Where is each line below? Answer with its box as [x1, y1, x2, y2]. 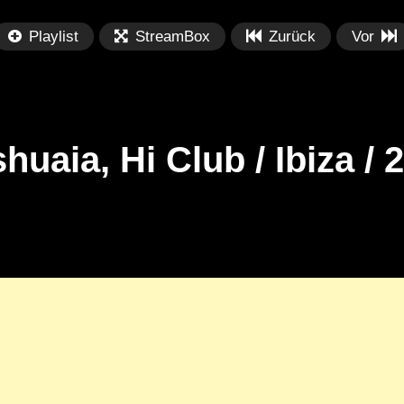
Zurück [268, 27, 316, 45]
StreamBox [134, 27, 210, 45]
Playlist [28, 27, 78, 45]
